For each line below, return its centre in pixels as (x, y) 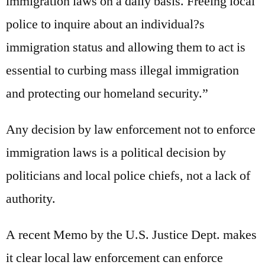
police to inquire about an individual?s (105, 24)
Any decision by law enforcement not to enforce (131, 129)
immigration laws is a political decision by (116, 152)
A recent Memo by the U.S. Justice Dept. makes (131, 235)
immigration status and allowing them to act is (126, 47)
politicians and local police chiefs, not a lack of (128, 175)
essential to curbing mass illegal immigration (122, 70)
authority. (31, 198)
